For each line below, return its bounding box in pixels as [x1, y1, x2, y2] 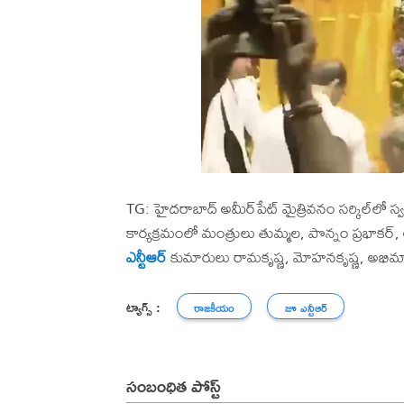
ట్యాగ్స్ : [126, 294, 161, 319]
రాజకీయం [193, 298, 234, 318]
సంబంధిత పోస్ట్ [126, 368, 221, 402]
